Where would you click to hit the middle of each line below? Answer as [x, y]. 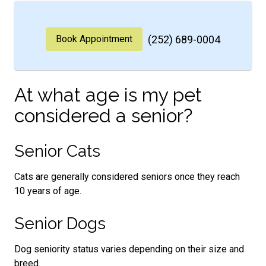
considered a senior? [103, 115]
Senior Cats [57, 151]
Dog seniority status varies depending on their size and [129, 249]
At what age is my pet [108, 94]
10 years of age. [48, 191]
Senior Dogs [60, 223]
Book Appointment [94, 39]
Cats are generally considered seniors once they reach [127, 176]
